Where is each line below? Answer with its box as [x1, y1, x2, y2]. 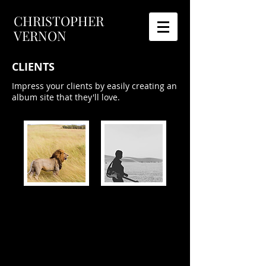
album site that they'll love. [12, 91, 120, 103]
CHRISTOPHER [14, 12, 104, 30]
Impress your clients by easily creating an [12, 80, 177, 91]
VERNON [14, 27, 69, 45]
